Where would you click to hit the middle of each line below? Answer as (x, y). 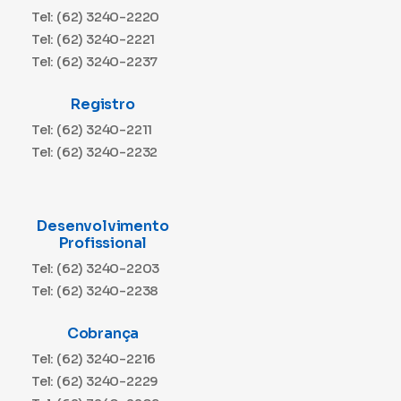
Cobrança (103, 333)
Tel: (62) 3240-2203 (96, 268)
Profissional (103, 243)
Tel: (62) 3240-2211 (92, 129)
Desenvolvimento (103, 226)
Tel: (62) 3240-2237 (95, 61)
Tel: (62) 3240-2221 (94, 39)
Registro (103, 104)
